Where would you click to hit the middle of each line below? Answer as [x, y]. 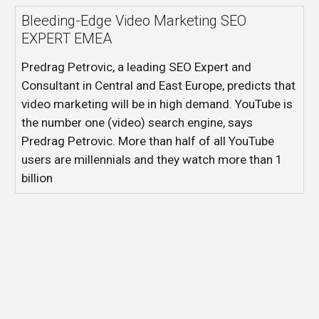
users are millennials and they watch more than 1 [152, 159]
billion [37, 178]
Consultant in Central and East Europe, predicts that [159, 85]
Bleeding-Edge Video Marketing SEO [134, 21]
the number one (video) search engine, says [137, 122]
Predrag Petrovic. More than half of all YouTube [148, 141]
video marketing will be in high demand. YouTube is [157, 104]
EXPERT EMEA [67, 38]
